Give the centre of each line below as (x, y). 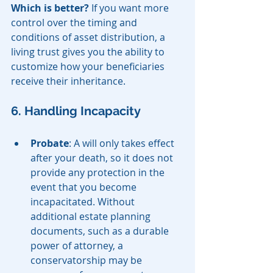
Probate (50, 144)
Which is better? (50, 8)
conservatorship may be (87, 261)
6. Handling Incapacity (76, 111)
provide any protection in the (99, 173)
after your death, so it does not (103, 158)
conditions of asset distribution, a (89, 37)
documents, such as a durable (101, 231)
